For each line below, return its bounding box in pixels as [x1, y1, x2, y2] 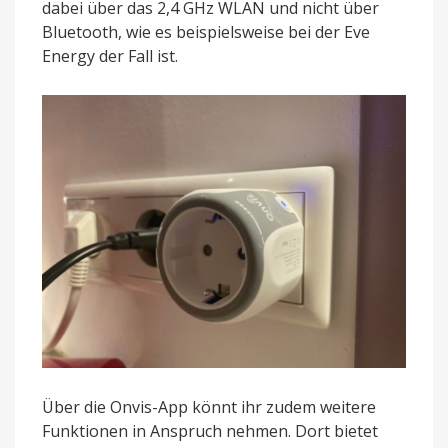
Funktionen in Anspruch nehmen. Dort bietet [42, 420, 378, 443]
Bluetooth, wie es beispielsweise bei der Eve [42, 21, 370, 44]
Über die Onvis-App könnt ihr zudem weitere [42, 396, 376, 419]
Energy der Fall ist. [42, 45, 178, 68]
